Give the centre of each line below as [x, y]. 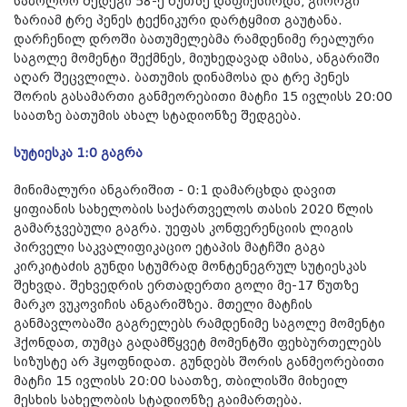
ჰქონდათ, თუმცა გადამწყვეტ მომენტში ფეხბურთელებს [198, 344]
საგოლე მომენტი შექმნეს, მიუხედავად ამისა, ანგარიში [197, 60]
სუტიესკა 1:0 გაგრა [78, 154]
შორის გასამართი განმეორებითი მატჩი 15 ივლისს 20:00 [203, 98]
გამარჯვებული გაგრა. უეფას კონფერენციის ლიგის [184, 229]
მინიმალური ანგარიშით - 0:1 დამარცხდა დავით [175, 191]
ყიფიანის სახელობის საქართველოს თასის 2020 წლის [194, 210]
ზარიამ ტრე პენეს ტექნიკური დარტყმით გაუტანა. [178, 21]
